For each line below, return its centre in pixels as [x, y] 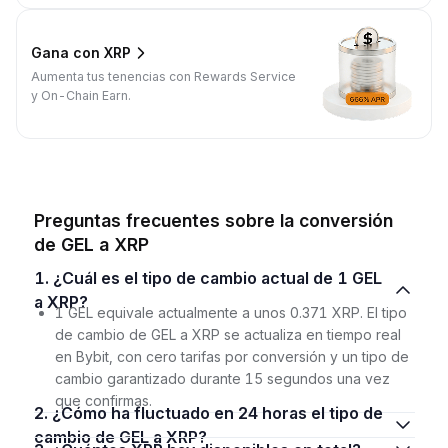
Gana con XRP [81, 53]
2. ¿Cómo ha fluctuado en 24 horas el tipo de [42, 412]
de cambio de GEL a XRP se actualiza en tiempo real [227, 334]
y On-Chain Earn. [81, 95]
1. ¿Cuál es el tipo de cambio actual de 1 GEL [43, 277]
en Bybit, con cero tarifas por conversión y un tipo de [231, 356]
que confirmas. [103, 400]
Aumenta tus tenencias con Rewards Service [163, 76]
